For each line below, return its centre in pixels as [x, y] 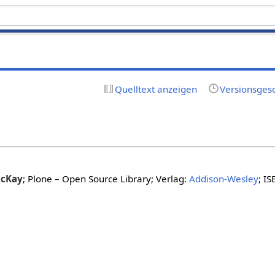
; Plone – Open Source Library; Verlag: [106, 179]
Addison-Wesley [223, 179]
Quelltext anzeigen [156, 89]
